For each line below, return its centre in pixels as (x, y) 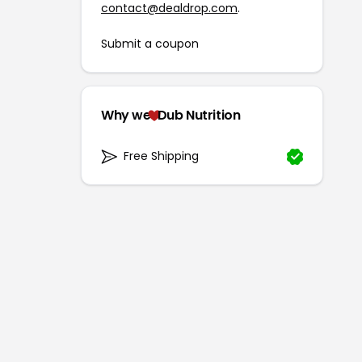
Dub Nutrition (199, 116)
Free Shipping (161, 156)
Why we (126, 116)
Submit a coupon (150, 44)
